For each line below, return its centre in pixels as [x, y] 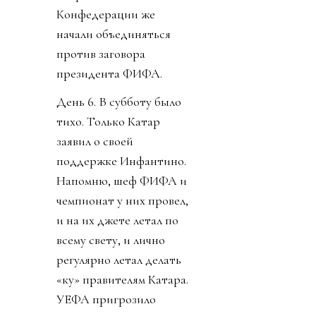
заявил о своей [95, 141]
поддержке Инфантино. [121, 161]
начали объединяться [114, 34]
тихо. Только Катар [108, 122]
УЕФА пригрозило [106, 299]
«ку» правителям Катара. [122, 280]
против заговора [101, 54]
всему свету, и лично [111, 240]
